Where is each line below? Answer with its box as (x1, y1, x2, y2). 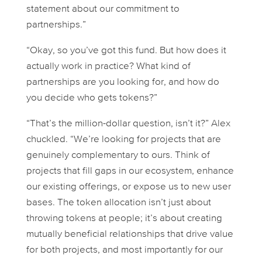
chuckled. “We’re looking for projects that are (26, 135, 221, 145)
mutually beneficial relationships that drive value (26, 229, 233, 240)
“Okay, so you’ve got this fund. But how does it (26, 46, 226, 56)
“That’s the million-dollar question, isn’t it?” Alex (26, 119, 230, 129)
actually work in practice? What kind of (26, 61, 191, 72)
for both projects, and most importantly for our (26, 245, 223, 256)
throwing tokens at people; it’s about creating (26, 213, 222, 224)
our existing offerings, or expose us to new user (26, 182, 231, 192)
